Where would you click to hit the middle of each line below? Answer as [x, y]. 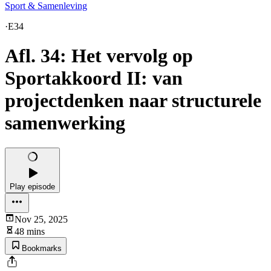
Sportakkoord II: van [94, 78]
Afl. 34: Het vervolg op [99, 56]
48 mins [30, 231]
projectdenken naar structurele [133, 101]
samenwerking [65, 123]
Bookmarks [42, 248]
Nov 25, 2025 [41, 219]
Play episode [32, 186]
